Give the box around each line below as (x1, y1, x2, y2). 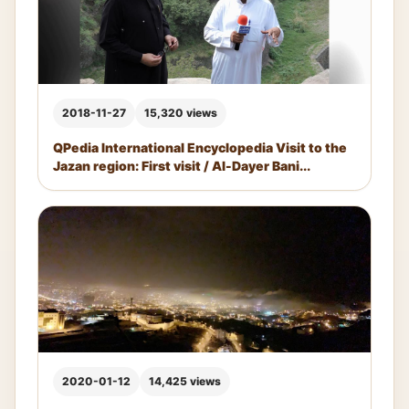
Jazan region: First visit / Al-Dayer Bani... (53, 158, 310, 174)
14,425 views (149, 374, 221, 389)
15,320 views (144, 106, 217, 121)
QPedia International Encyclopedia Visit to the (53, 140, 347, 156)
